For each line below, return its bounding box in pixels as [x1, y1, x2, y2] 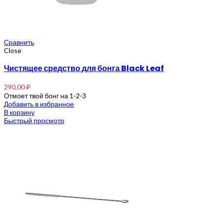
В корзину [4, 108, 35, 116]
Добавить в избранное [4, 99, 74, 108]
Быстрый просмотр [4, 116, 64, 125]
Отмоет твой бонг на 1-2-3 [4, 91, 86, 100]
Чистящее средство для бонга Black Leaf [4, 62, 164, 74]
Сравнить [4, 37, 34, 46]
